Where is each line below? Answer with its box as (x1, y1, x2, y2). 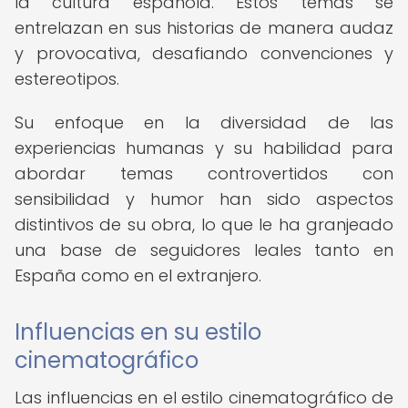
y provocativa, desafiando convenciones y (15, 42, 393, 65)
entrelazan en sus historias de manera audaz (15, 16, 393, 39)
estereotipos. (15, 67, 119, 90)
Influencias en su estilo (15, 317, 261, 347)
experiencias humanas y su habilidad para (15, 137, 393, 159)
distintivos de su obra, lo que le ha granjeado (15, 213, 393, 236)
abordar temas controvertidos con (15, 162, 393, 185)
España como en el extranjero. (15, 264, 261, 287)
